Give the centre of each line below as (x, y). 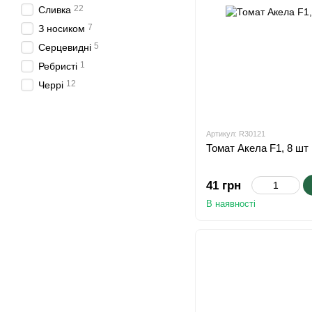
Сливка (55, 10)
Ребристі (58, 66)
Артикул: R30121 (236, 134)
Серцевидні (65, 47)
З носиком (62, 29)
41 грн (224, 186)
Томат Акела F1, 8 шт (257, 148)
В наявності (231, 204)
